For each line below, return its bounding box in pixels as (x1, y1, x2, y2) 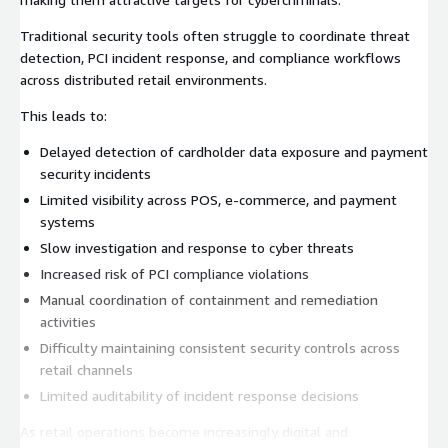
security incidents (40, 164, 151, 182)
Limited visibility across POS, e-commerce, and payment (40, 190, 397, 208)
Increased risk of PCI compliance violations (40, 264, 309, 282)
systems (40, 212, 95, 230)
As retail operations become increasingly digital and (20, 422, 348, 440)
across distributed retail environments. (20, 70, 267, 88)
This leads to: (20, 106, 107, 124)
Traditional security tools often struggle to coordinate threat (20, 26, 410, 44)
